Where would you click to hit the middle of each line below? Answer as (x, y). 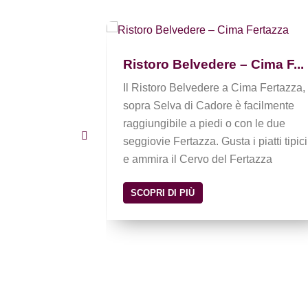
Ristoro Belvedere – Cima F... (213, 64)
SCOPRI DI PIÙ (163, 192)
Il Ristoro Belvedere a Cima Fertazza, (214, 87)
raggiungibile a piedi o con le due (204, 123)
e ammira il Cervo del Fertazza (197, 159)
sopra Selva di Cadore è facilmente (208, 105)
